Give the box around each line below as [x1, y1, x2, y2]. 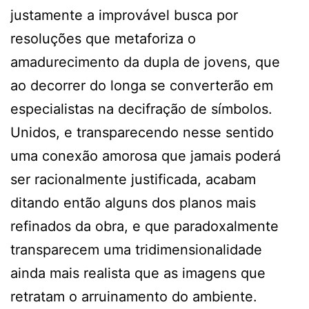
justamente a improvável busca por [10, 6, 238, 23]
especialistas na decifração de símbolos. [10, 100, 272, 117]
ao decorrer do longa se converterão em [10, 77, 273, 94]
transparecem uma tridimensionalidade [10, 241, 262, 258]
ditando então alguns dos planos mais [10, 194, 256, 211]
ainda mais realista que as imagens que [10, 264, 266, 281]
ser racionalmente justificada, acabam [10, 170, 256, 188]
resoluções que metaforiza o [10, 30, 196, 47]
